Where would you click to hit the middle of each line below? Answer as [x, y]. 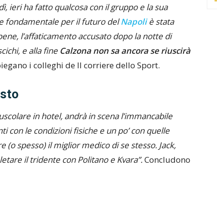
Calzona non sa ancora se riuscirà [124, 51]
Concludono [167, 160]
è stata [161, 22]
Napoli [135, 22]
